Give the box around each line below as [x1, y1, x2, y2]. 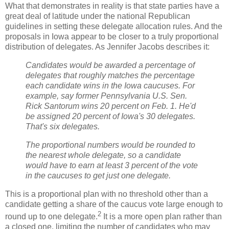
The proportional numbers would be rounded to [26, 140, 195, 149]
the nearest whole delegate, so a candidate [26, 150, 181, 159]
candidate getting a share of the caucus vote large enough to [5, 199, 223, 209]
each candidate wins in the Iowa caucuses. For [26, 81, 195, 90]
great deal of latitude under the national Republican [5, 12, 190, 21]
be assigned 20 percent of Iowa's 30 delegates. [26, 112, 195, 121]
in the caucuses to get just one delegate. [26, 171, 171, 180]
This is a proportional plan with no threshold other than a [5, 189, 208, 198]
